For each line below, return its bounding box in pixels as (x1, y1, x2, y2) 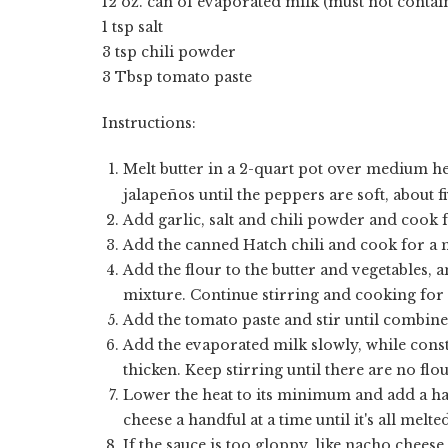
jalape (123, 185, 167, 204)
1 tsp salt (102, 17, 163, 36)
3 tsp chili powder (102, 42, 236, 61)
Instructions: (102, 113, 196, 132)
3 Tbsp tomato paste (102, 67, 252, 86)
